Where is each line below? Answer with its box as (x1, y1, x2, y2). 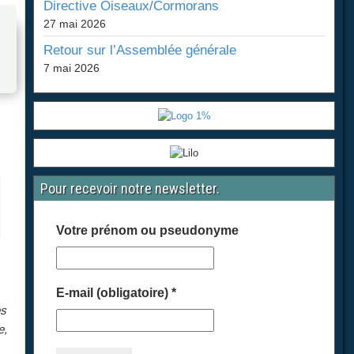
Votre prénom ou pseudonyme (56, 224, 239, 237)
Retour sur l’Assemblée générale (43, 43, 237, 58)
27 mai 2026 (43, 17, 107, 30)
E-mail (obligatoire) (56, 286, 172, 299)
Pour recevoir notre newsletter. (40, 180, 220, 197)
